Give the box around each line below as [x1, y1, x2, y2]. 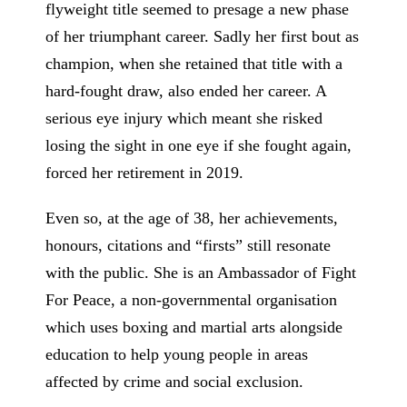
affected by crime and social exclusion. [45, 372, 303, 391]
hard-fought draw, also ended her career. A [45, 81, 326, 100]
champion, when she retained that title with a [45, 54, 342, 73]
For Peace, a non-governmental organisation [45, 290, 337, 309]
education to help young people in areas [45, 344, 308, 363]
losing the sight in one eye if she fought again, [45, 135, 352, 154]
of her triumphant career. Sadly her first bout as [45, 26, 359, 45]
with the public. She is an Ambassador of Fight [45, 263, 356, 282]
